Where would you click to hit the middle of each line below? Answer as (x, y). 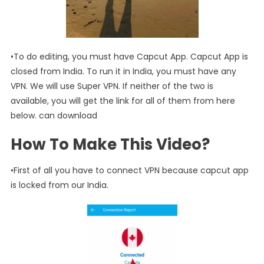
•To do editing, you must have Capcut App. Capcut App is (129, 56)
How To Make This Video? (110, 144)
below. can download (54, 115)
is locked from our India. (59, 185)
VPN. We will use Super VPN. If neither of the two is (112, 86)
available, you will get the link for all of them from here (123, 100)
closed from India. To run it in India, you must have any (123, 71)
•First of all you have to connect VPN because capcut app (129, 170)
